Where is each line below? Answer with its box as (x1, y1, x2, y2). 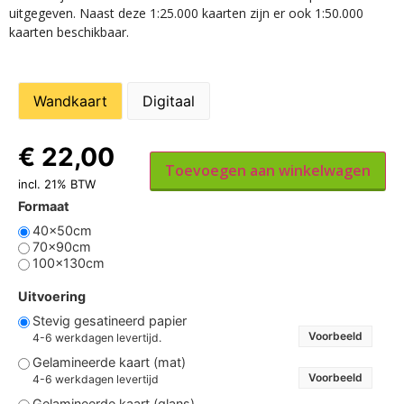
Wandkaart (33, 91, 107, 110)
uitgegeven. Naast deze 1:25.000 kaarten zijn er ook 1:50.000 (9, 5, 363, 23)
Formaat (18, 197, 69, 214)
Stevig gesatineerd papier (32, 313, 187, 329)
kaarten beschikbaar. (9, 23, 129, 41)
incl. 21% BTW (18, 176, 96, 191)
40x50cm (32, 223, 92, 239)
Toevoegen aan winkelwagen (165, 160, 371, 180)
